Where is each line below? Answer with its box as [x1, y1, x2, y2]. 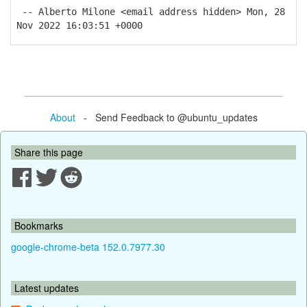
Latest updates [14, 280, 79, 295]
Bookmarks [14, 218, 63, 232]
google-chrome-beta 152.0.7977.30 [11, 239, 165, 254]
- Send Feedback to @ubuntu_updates [75, 110, 258, 124]
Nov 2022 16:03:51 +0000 [16, 20, 143, 31]
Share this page [14, 145, 83, 159]
